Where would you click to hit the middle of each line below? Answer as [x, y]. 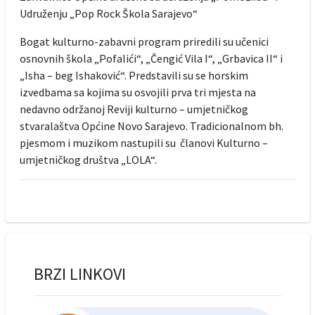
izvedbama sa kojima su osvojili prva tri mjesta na [137, 92]
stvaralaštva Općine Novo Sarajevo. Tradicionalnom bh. [151, 126]
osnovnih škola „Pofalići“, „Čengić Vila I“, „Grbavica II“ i [151, 58]
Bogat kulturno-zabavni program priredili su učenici [144, 41]
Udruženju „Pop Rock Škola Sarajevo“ [108, 13]
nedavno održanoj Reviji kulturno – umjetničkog [134, 109]
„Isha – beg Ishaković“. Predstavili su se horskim [134, 75]
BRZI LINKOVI [79, 274]
